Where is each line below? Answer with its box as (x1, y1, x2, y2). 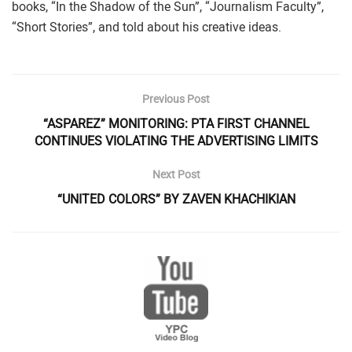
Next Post (152, 168, 200, 181)
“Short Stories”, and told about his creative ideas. (12, 20, 281, 35)
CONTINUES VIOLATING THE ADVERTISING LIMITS (34, 134, 318, 148)
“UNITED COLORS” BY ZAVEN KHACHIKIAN (57, 192, 295, 207)
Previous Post (142, 93, 210, 105)
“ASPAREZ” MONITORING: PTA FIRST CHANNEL (42, 116, 310, 131)
